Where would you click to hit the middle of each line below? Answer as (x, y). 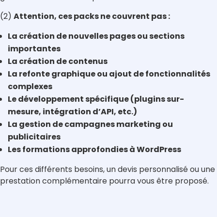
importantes (34, 49)
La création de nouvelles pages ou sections (96, 36)
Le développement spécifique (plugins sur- (96, 99)
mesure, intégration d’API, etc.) (72, 112)
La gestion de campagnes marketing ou (90, 124)
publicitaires (34, 137)
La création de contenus (58, 62)
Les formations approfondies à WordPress (94, 150)
